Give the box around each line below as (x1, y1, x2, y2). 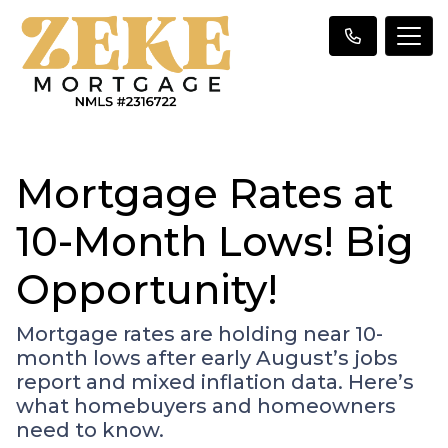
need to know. (16, 417, 164, 442)
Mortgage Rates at (16, 168, 393, 218)
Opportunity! (16, 264, 278, 314)
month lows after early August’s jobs (16, 345, 398, 370)
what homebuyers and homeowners (16, 393, 396, 418)
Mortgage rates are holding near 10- (16, 321, 383, 346)
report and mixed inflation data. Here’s (16, 369, 414, 394)
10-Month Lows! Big (16, 216, 414, 266)
